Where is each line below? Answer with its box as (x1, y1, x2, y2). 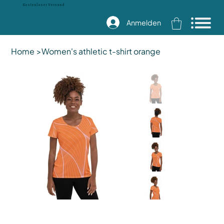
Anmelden (126, 17, 161, 27)
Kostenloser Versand (22, 2, 64, 7)
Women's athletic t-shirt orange (41, 46, 161, 56)
